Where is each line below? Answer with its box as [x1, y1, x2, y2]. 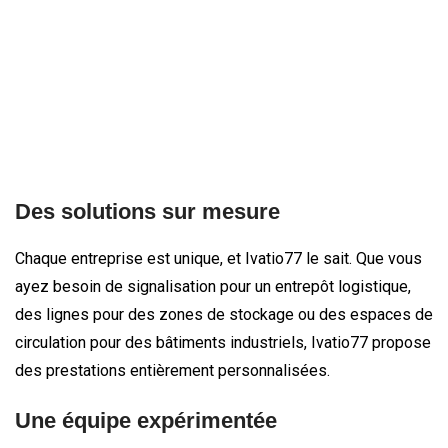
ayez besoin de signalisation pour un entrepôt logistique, [15, 276, 411, 296]
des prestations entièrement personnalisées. [15, 360, 330, 380]
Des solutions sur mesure [15, 198, 280, 224]
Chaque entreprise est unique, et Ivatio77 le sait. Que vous [15, 248, 422, 268]
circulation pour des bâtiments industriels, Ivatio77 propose [15, 332, 431, 352]
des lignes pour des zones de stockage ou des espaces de [15, 304, 433, 324]
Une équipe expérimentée [15, 407, 277, 433]
